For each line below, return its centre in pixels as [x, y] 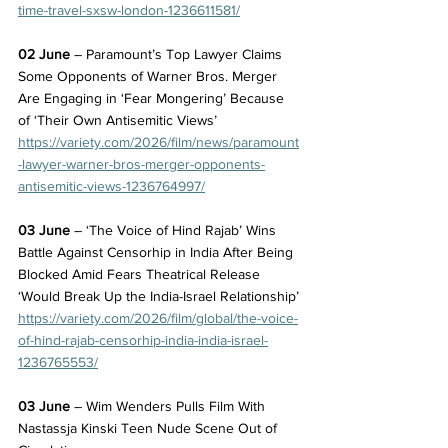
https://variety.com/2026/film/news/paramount [158, 141]
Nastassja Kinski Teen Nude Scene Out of [149, 427]
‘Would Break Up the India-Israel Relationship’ [158, 295]
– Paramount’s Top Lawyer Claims [178, 53]
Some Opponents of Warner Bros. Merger [149, 75]
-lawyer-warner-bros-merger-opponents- [141, 163]
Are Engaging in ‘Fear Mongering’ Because [153, 97]
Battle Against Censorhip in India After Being [157, 251]
